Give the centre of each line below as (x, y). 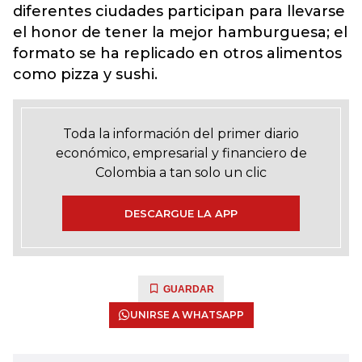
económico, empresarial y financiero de (181, 153)
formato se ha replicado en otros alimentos (177, 53)
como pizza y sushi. (85, 74)
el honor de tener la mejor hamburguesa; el (180, 32)
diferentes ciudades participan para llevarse (179, 11)
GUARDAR (189, 289)
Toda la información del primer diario (181, 134)
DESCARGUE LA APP (181, 213)
